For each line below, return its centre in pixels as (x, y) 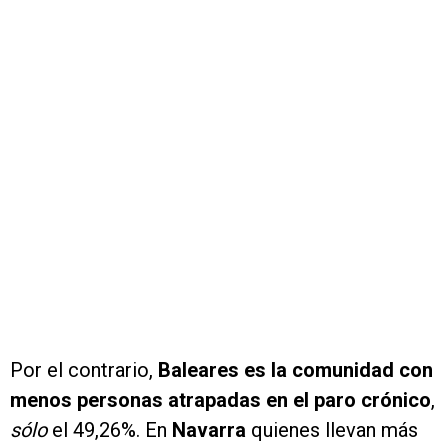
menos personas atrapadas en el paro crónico (220, 400)
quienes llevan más (332, 430)
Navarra (209, 430)
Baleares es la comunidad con (295, 370)
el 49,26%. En (109, 430)
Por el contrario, (84, 370)
